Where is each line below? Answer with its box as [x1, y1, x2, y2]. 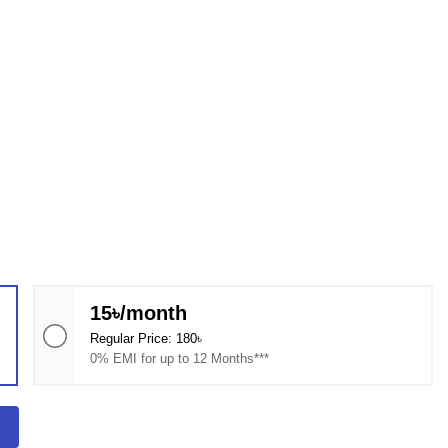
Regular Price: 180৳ [90, 331, 203, 346]
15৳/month [90, 302, 188, 324]
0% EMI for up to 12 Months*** [90, 351, 270, 366]
